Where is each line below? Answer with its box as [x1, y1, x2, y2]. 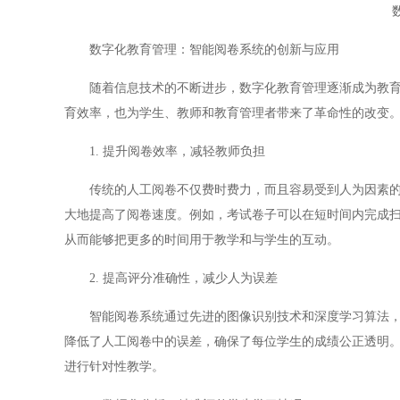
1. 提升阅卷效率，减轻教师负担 [64, 145, 265, 158]
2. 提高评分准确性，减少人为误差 [64, 271, 278, 285]
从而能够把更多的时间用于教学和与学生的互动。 [64, 233, 339, 246]
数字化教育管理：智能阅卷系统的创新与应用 [64, 43, 339, 56]
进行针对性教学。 [64, 360, 164, 373]
